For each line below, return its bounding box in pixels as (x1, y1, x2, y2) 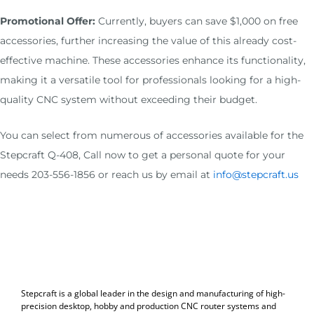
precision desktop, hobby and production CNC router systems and (21, 300, 276, 313)
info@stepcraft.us (213, 168, 299, 181)
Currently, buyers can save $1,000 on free (95, 15, 298, 28)
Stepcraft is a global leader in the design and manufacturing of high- (21, 287, 285, 300)
